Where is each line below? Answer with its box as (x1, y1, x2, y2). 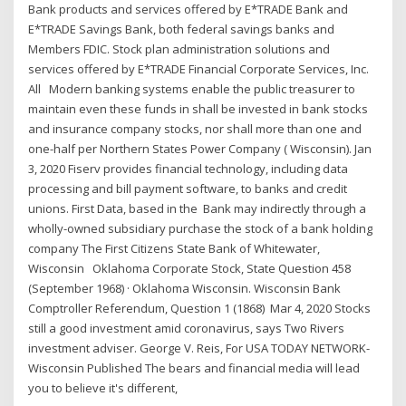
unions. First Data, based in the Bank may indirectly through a (28, 200, 367, 217)
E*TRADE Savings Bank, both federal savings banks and (28, 21, 335, 38)
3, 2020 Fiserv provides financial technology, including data (28, 160, 349, 178)
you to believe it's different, (28, 380, 181, 397)
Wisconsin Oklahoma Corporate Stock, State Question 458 (28, 260, 352, 277)
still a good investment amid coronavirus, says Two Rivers (28, 320, 345, 337)
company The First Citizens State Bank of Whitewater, (28, 240, 321, 257)
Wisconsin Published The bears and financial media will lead (28, 360, 361, 377)
